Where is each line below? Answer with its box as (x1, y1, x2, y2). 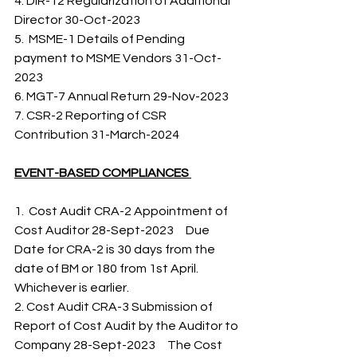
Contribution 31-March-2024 (14, 128, 186, 141)
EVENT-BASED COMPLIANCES (14, 167, 191, 179)
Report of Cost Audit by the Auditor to (14, 320, 241, 332)
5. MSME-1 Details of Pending (14, 33, 187, 45)
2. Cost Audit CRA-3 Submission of (14, 300, 215, 313)
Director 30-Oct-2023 (14, 14, 143, 26)
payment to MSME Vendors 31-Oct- (14, 52, 222, 65)
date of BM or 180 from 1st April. (14, 262, 201, 275)
